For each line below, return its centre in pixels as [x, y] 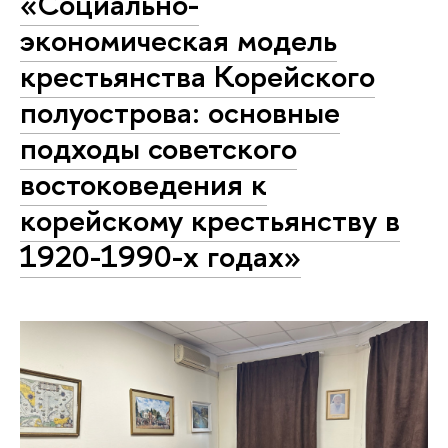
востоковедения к [143, 184]
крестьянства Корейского [197, 76]
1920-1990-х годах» [160, 256]
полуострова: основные [180, 112]
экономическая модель [178, 40]
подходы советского [158, 148]
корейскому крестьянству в [210, 220]
